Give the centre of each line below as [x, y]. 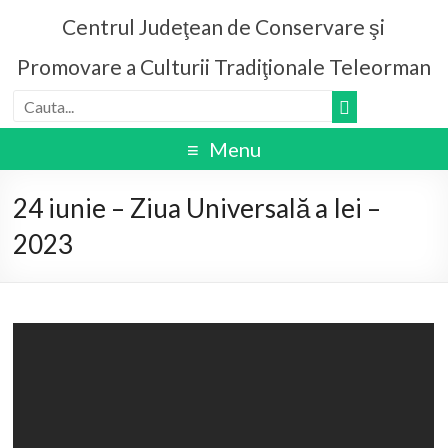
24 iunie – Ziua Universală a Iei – [197, 207]
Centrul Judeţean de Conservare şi [224, 26]
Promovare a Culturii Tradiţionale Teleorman [223, 66]
